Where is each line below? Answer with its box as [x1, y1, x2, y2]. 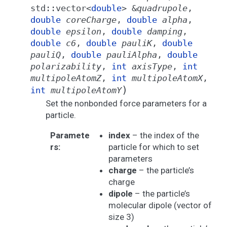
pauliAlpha [106, 50, 157, 60]
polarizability [30, 61, 101, 71]
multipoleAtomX [132, 73, 203, 83]
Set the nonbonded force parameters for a [46, 98, 207, 108]
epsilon [66, 26, 101, 36]
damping [147, 26, 182, 36]
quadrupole [137, 3, 187, 13]
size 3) [108, 212, 134, 222]
